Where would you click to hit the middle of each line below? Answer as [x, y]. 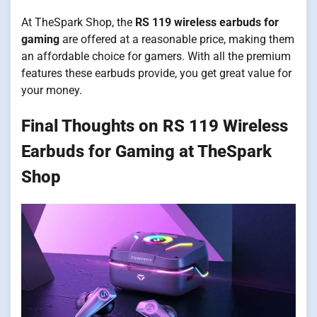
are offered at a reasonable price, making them [177, 40]
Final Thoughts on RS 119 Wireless [155, 126]
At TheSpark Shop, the [78, 23]
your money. [52, 91]
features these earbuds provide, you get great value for [156, 74]
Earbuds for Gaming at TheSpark [146, 152]
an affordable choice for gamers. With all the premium [156, 57]
